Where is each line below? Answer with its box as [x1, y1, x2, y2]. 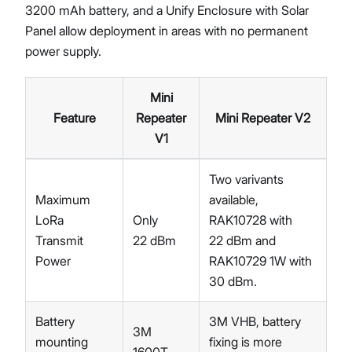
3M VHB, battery [209, 313, 301, 329]
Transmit [35, 233, 83, 248]
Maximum [35, 192, 90, 207]
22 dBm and [209, 233, 276, 248]
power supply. [25, 43, 101, 59]
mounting [35, 334, 88, 350]
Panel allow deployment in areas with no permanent [25, 23, 308, 38]
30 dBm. [209, 273, 257, 289]
